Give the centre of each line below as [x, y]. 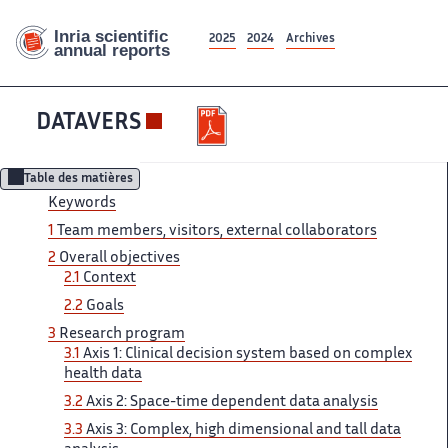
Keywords [82, 203]
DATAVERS [88, 124]
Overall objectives [119, 259]
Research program [122, 335]
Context [109, 279]
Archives [310, 39]
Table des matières [78, 180]
